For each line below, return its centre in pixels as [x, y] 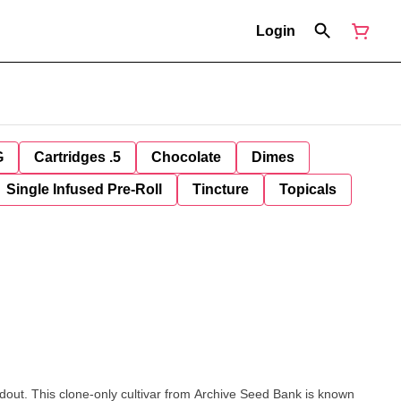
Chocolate [186, 157]
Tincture [221, 189]
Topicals [308, 189]
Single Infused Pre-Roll [84, 189]
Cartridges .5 [77, 157]
